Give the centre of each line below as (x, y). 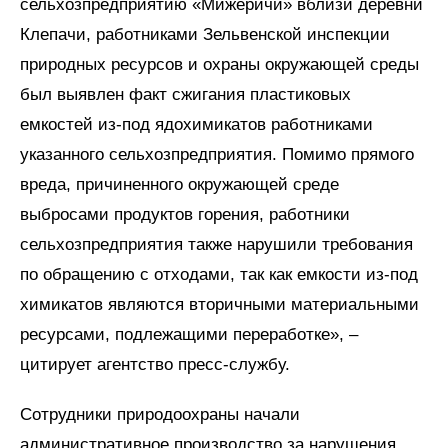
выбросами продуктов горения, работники (185, 214)
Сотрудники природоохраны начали (160, 414)
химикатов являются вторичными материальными (219, 304)
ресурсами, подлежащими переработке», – (189, 334)
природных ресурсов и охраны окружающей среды (219, 64)
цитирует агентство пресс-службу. (155, 364)
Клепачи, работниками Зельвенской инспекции (205, 34)
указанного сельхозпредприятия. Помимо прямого (217, 154)
